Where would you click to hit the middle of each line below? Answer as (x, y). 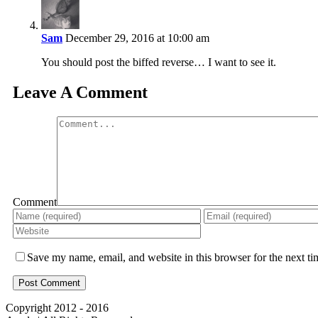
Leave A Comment (80, 92)
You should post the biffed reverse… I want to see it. (159, 62)
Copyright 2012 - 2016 (57, 307)
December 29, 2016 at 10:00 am (136, 38)
